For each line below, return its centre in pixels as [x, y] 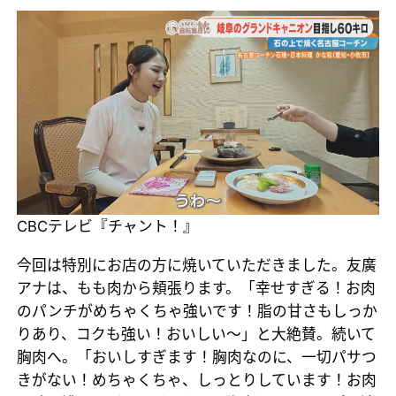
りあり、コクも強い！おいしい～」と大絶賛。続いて [197, 334]
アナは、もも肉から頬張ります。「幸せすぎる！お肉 [197, 288]
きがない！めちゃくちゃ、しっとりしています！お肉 [197, 380]
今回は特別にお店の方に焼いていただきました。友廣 [197, 265]
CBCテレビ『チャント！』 [108, 226]
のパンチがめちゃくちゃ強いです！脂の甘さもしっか [198, 311]
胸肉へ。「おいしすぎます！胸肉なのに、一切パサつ [197, 357]
